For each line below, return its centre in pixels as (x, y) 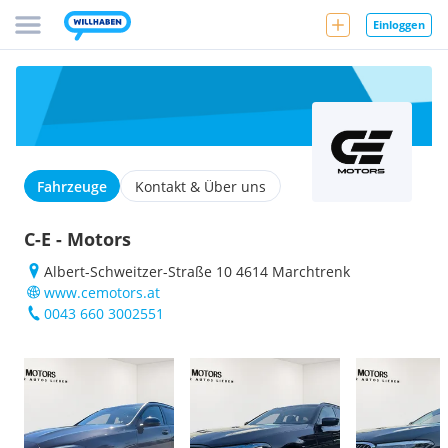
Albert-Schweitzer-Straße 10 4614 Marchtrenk (197, 271)
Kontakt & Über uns (200, 186)
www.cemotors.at (102, 292)
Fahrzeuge (72, 186)
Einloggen (399, 24)
